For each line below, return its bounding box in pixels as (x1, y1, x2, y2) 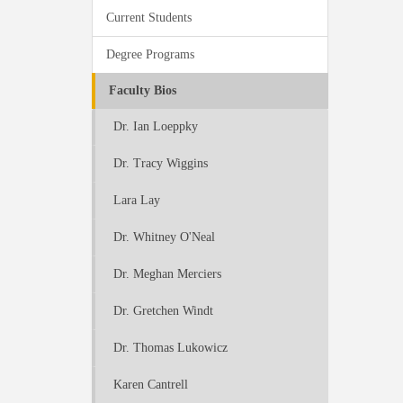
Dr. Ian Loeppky (113, 120, 198, 133)
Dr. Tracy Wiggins (113, 157, 208, 170)
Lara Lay (113, 193, 160, 207)
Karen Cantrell (113, 378, 188, 391)
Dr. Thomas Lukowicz (113, 341, 228, 354)
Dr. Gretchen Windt (113, 304, 213, 318)
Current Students (106, 11, 192, 24)
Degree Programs (106, 48, 194, 61)
